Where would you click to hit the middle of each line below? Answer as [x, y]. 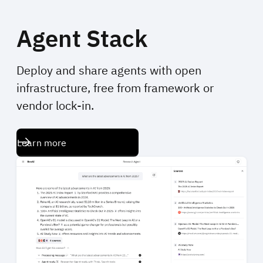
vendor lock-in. [55, 106]
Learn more [42, 143]
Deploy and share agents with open [109, 70]
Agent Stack [82, 38]
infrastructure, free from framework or [115, 88]
